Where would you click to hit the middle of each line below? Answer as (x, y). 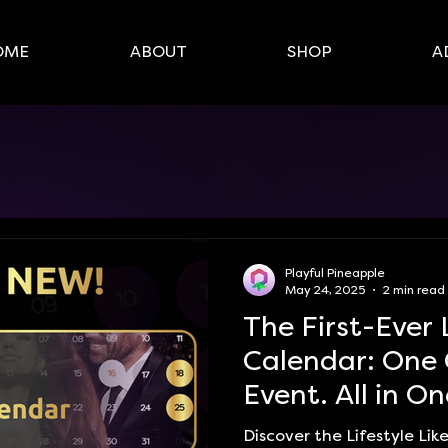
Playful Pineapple (335, 273)
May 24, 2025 (325, 289)
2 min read (414, 289)
